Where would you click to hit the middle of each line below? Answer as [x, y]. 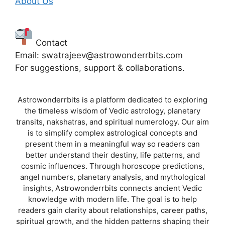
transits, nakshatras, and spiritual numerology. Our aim [113, 122]
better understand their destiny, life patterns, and [113, 155]
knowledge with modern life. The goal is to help [113, 199]
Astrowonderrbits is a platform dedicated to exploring [113, 100]
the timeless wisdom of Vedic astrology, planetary [113, 111]
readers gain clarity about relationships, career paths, [113, 210]
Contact [50, 43]
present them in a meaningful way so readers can [113, 144]
